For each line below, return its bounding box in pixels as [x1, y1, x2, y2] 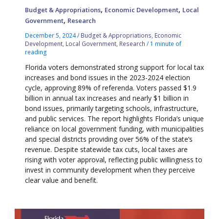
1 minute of [150, 39, 182, 47]
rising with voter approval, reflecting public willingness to [25, 154, 203, 164]
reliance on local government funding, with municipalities [25, 124, 204, 133]
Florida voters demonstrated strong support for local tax [25, 62, 204, 72]
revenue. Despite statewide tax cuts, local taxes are [25, 144, 188, 154]
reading [25, 47, 47, 56]
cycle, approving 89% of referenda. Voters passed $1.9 [25, 83, 197, 92]
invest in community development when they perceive [25, 165, 196, 175]
